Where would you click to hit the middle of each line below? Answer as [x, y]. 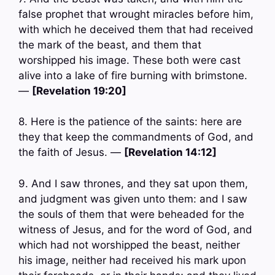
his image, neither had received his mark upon [132, 260]
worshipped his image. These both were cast [130, 60]
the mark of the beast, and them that [110, 45]
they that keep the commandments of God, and [136, 137]
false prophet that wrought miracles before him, [136, 14]
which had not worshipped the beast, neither [129, 245]
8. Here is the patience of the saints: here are [130, 122]
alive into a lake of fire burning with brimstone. [133, 75]
